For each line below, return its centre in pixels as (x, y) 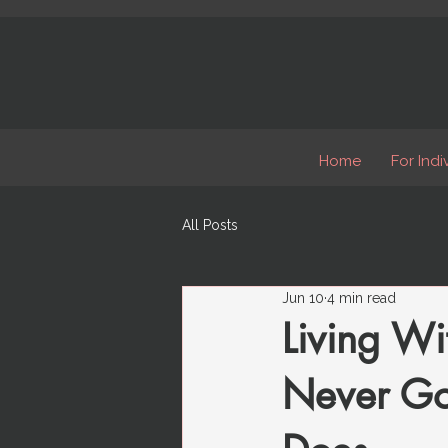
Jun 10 (303, 298)
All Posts (210, 225)
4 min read (361, 298)
